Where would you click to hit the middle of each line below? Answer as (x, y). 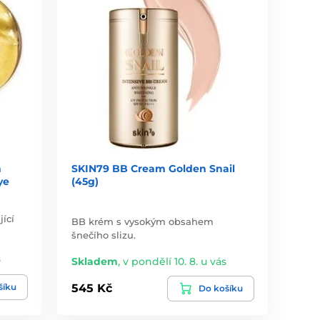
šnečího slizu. (104, 235)
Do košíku (220, 288)
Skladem (95, 261)
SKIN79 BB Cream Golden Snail (154, 168)
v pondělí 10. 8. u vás (175, 261)
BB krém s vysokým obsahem (143, 221)
